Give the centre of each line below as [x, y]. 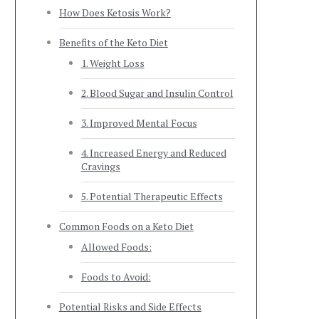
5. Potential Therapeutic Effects [152, 196]
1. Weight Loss [113, 63]
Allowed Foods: [116, 247]
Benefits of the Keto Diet [113, 42]
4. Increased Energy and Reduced [153, 153]
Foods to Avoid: [116, 277]
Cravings [100, 166]
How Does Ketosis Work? [115, 12]
